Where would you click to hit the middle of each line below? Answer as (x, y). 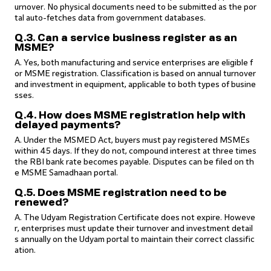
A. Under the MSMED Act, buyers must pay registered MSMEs (132, 140)
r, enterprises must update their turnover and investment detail (134, 228)
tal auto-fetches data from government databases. (110, 18)
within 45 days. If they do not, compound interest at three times (135, 151)
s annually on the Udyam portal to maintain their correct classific (135, 239)
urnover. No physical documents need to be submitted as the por (135, 7)
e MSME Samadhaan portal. (66, 173)
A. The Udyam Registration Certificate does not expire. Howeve (135, 217)
